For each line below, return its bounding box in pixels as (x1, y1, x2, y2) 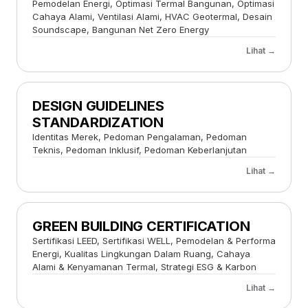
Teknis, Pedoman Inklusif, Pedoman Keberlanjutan (32, 144, 247, 155)
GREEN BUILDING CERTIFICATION (32, 217, 250, 234)
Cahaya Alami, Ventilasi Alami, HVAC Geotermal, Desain (32, 10, 272, 22)
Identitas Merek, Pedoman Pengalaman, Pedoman (32, 131, 247, 142)
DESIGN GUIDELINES (32, 97, 164, 114)
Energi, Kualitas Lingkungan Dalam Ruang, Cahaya (32, 247, 250, 259)
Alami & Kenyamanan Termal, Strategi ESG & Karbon (32, 261, 256, 272)
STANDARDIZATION (32, 113, 164, 131)
